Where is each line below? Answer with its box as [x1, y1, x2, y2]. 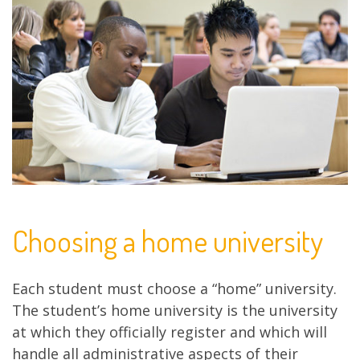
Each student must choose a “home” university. [12, 278, 337, 298]
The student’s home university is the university [12, 300, 337, 320]
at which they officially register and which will [12, 321, 327, 342]
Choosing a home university [12, 222, 323, 260]
